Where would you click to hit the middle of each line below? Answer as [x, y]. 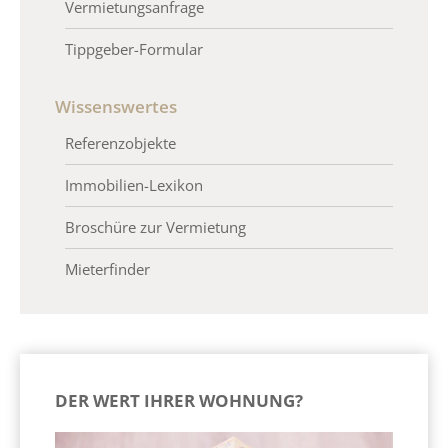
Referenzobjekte [120, 143]
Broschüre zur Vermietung [155, 227]
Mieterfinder [107, 269]
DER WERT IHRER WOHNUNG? [179, 401]
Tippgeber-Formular [134, 48]
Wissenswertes [116, 106]
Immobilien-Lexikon [134, 185]
